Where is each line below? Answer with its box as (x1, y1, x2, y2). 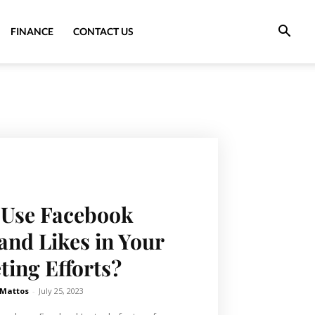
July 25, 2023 (39, 285, 84, 296)
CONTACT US (73, 25, 134, 37)
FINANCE (11, 25, 53, 37)
